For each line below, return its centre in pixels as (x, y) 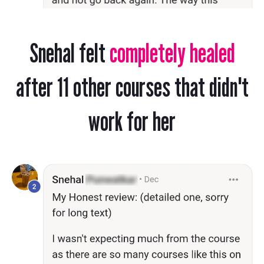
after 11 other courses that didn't (132, 86)
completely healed (170, 52)
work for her (132, 121)
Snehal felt (67, 52)
